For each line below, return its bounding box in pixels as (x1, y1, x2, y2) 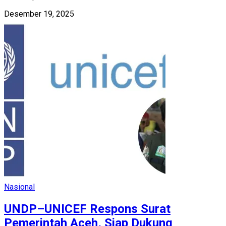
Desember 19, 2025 (4, 9, 74, 19)
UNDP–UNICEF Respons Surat (4, 202, 171, 216)
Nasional (4, 182, 35, 192)
